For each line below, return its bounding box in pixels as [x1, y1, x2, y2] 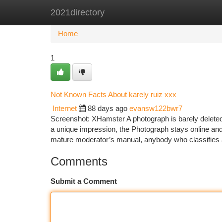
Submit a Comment [51, 177, 117, 185]
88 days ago [88, 105, 127, 112]
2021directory [51, 7, 105, 17]
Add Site [171, 8, 198, 16]
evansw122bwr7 [129, 105, 182, 112]
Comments [51, 155, 108, 168]
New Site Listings [100, 8, 156, 16]
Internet [53, 105, 77, 112]
